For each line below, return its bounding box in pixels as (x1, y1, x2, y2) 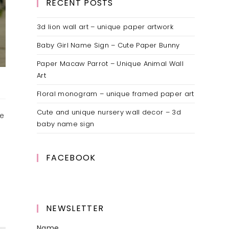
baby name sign (37, 119, 95, 129)
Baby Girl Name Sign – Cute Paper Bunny (37, 40, 180, 51)
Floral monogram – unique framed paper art (37, 89, 194, 99)
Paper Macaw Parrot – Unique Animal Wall (37, 59, 184, 69)
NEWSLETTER (46, 202, 104, 215)
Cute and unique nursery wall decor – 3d (37, 107, 181, 118)
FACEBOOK (46, 152, 96, 164)
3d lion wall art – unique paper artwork (37, 22, 173, 32)
